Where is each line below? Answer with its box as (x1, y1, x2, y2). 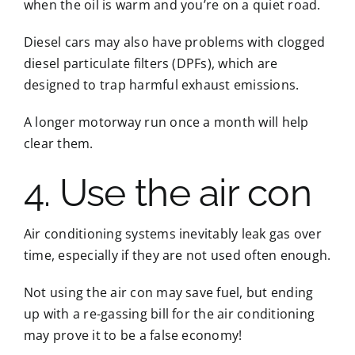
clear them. (23, 134, 94, 152)
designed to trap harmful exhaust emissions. (23, 75, 300, 94)
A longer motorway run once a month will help (23, 113, 309, 131)
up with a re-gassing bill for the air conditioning (23, 304, 315, 323)
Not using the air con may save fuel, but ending (23, 283, 314, 301)
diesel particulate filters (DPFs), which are (23, 54, 278, 72)
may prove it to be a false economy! (23, 326, 242, 344)
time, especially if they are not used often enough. (23, 246, 331, 264)
